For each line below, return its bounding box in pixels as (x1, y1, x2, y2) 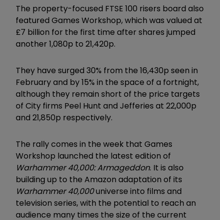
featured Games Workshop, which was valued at (16, 14, 202, 26)
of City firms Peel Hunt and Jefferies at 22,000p (16, 100, 196, 111)
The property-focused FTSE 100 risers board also (16, 2, 204, 14)
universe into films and (94, 185, 182, 197)
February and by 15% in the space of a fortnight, (16, 76, 199, 88)
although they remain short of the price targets (16, 88, 200, 100)
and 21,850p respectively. (16, 111, 112, 123)
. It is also (150, 162, 184, 173)
